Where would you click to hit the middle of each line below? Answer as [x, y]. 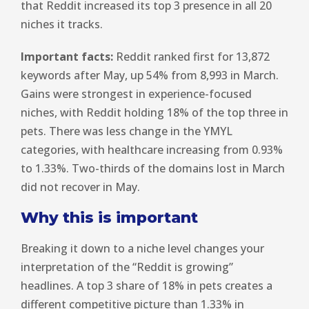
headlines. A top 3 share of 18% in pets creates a [147, 285]
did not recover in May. [80, 187]
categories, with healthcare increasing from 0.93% [152, 149]
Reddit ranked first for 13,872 [191, 56]
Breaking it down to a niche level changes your [142, 248]
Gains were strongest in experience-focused [136, 93]
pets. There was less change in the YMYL [127, 131]
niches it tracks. [62, 24]
